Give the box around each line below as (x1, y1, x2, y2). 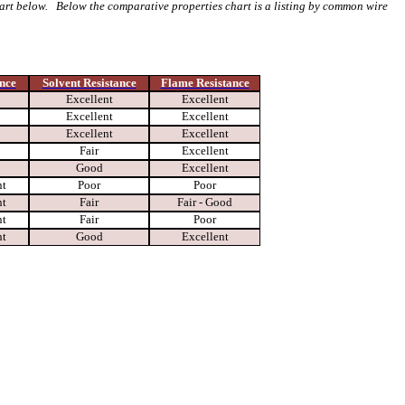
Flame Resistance (160, 75, 250, 89)
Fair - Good (177, 194, 232, 209)
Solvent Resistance (42, 75, 137, 89)
